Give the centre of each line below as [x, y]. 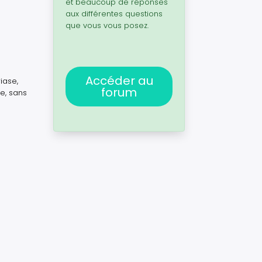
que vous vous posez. [107, 25]
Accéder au [119, 81]
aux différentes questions [114, 14]
